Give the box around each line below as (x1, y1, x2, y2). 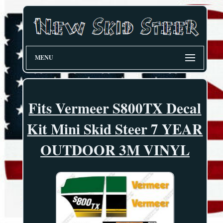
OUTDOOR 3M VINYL (40, 139, 190, 161)
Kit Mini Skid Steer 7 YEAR (27, 118, 203, 140)
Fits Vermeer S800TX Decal (28, 98, 202, 119)
